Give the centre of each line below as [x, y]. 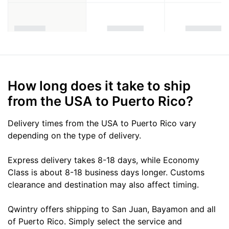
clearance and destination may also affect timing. [103, 184]
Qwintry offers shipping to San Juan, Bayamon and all [112, 209]
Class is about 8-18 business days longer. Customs [106, 172]
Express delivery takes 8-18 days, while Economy [104, 160]
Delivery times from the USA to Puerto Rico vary [102, 123]
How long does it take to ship [99, 85]
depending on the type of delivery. [74, 135]
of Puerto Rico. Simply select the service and [95, 221]
